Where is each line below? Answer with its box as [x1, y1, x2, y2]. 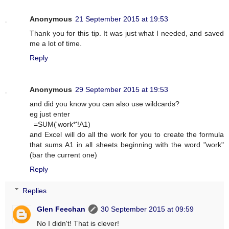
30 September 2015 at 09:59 [101, 204, 194, 213]
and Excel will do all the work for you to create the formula [30, 130, 224, 139]
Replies [22, 186, 47, 195]
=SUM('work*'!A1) [30, 120, 90, 129]
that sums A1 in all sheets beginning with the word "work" [30, 141, 224, 149]
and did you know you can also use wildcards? [30, 100, 179, 108]
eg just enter [30, 110, 70, 119]
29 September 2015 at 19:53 [75, 85, 168, 94]
